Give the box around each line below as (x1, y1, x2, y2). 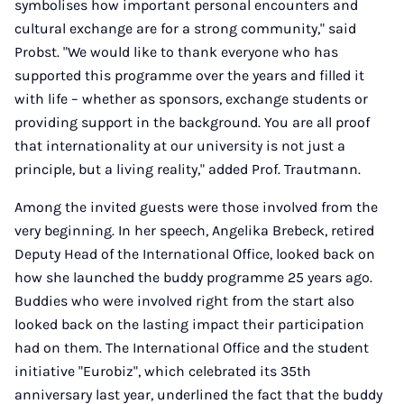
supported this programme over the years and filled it (14, 67, 364, 84)
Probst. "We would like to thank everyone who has (14, 43, 338, 60)
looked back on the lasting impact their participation (14, 316, 364, 333)
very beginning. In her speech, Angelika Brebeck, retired (14, 222, 374, 239)
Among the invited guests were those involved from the (14, 198, 378, 216)
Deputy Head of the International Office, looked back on (14, 245, 375, 262)
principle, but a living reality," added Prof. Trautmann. (14, 161, 361, 178)
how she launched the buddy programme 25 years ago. (14, 269, 372, 286)
